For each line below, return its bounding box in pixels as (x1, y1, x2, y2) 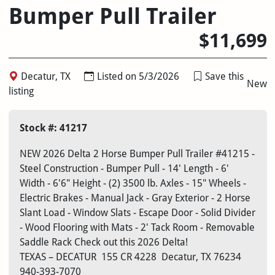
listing (8, 85, 34, 98)
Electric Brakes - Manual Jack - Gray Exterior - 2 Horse (19, 192, 250, 204)
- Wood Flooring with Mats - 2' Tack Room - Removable (19, 222, 255, 234)
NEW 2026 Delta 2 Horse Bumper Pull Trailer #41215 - (19, 148, 255, 160)
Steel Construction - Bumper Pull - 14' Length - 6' (19, 163, 229, 175)
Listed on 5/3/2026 (96, 71, 179, 83)
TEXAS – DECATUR (19, 251, 99, 263)
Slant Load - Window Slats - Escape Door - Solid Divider (19, 207, 255, 219)
